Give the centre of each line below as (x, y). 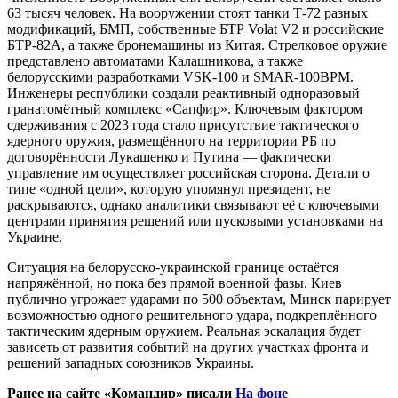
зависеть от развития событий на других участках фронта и (188, 346)
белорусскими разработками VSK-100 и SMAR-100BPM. (180, 76)
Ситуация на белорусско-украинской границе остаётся (173, 267)
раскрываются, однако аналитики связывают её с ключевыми (193, 204)
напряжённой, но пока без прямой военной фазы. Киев (175, 283)
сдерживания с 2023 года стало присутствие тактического (183, 124)
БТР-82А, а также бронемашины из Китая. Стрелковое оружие (197, 44)
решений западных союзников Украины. (131, 362)
